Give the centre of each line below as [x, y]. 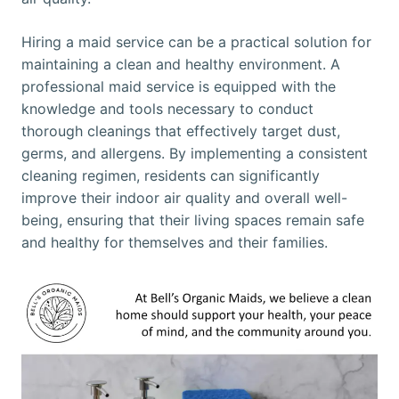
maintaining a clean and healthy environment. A [181, 65]
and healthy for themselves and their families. [175, 243]
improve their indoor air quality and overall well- [184, 198]
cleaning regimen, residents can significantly [171, 176]
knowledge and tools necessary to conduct [167, 109]
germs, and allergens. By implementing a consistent [195, 154]
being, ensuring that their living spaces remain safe [193, 220]
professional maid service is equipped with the [179, 87]
